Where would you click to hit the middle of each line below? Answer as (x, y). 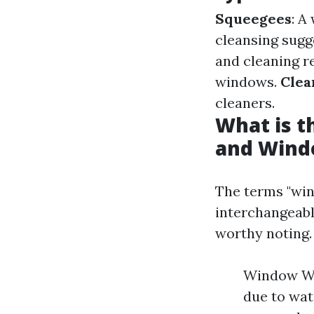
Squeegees (253, 19)
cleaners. (245, 103)
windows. (248, 82)
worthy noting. (264, 233)
